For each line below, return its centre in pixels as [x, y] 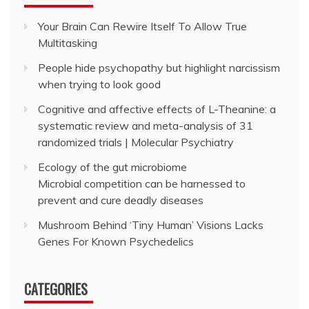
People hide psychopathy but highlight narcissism [159, 68]
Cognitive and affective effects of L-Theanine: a [157, 109]
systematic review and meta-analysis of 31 [146, 126]
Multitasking [68, 43]
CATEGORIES [56, 289]
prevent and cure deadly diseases [121, 200]
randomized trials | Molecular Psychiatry [136, 142]
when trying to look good [99, 84]
